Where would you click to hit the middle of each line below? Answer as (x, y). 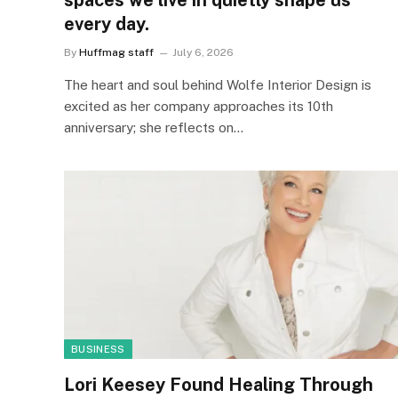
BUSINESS (98, 349)
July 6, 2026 (203, 52)
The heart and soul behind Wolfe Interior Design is (218, 85)
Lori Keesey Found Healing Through (219, 384)
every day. (107, 24)
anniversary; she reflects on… (154, 127)
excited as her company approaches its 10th (199, 106)
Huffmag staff (116, 52)
